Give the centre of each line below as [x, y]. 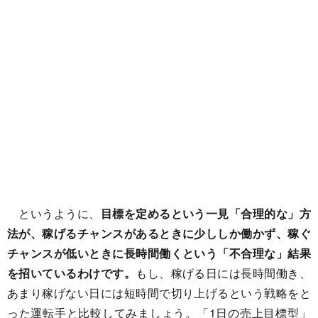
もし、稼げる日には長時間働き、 [223, 273]
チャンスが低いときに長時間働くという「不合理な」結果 [159, 253]
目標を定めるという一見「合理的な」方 [206, 213]
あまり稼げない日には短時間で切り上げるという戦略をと [159, 293]
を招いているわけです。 [72, 273]
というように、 [54, 213]
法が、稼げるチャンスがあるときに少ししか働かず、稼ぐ [159, 233]
